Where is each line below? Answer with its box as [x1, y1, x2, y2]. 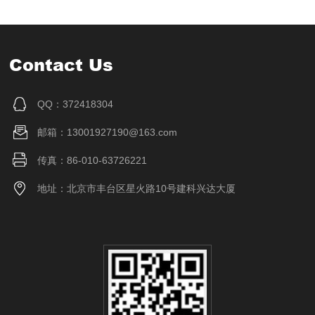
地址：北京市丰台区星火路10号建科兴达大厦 [37, 183, 236, 194]
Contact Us [9, 53, 114, 76]
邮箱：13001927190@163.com [37, 127, 178, 138]
